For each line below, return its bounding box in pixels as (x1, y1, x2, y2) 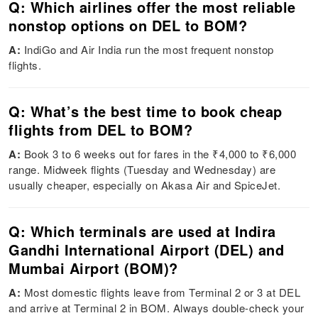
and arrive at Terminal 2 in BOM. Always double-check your (9, 300, 305, 316)
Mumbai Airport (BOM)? (9, 258, 178, 279)
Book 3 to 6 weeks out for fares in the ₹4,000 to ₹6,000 (23, 146, 297, 162)
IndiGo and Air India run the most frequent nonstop (23, 42, 274, 57)
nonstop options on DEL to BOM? (9, 15, 248, 36)
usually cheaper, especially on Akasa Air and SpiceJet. (9, 177, 281, 193)
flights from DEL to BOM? (9, 119, 193, 141)
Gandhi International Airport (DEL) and (9, 239, 285, 261)
